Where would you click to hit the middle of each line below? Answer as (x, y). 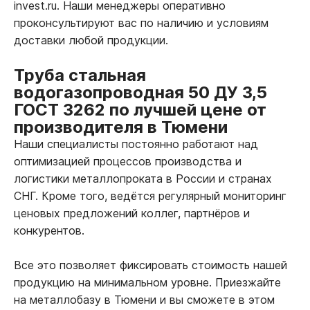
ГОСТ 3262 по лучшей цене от (140, 109)
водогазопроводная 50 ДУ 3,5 (140, 92)
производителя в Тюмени (121, 127)
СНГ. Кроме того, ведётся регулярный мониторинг (150, 195)
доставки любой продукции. (91, 40)
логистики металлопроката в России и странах (143, 178)
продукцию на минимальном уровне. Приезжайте (147, 282)
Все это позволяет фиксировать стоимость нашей (151, 265)
